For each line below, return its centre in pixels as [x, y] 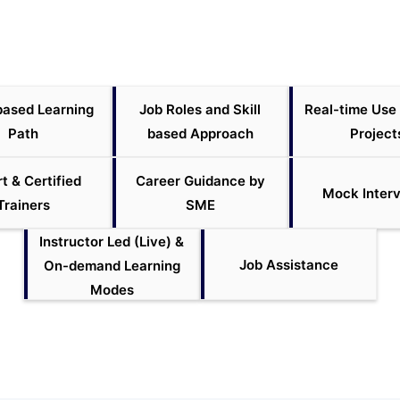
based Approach [200, 133]
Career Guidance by [200, 181]
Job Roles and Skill [200, 109]
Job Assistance [288, 264]
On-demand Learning [112, 266]
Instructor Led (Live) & [112, 242]
